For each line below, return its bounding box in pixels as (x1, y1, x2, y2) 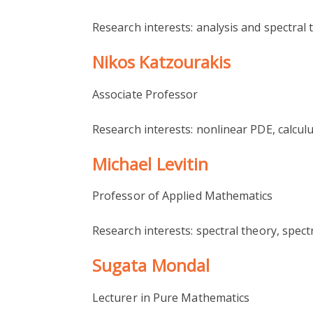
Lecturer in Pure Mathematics (92, 290, 250, 306)
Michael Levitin (92, 152, 209, 175)
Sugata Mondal (92, 254, 210, 277)
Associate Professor (92, 86, 198, 102)
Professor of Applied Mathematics (92, 188, 273, 204)
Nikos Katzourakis (92, 50, 231, 73)
